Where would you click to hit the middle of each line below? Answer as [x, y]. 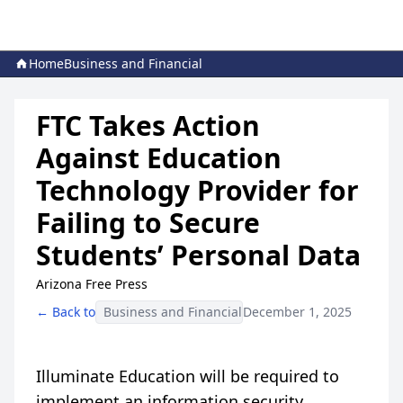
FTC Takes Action [148, 125]
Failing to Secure [148, 223]
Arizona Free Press [92, 284]
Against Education [159, 158]
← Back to [66, 312]
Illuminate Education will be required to [188, 376]
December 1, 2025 [297, 312]
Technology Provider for [197, 190]
